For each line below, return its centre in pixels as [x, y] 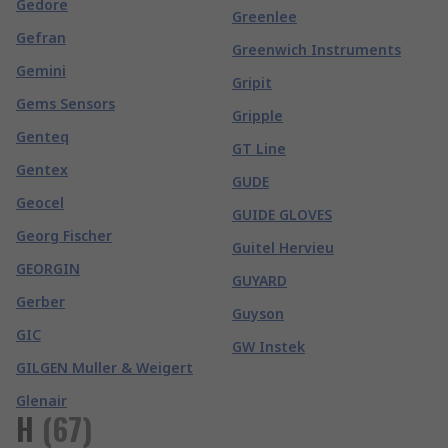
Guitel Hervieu [283, 247]
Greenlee [264, 16]
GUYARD [259, 280]
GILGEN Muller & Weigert [104, 367]
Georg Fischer [64, 235]
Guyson [258, 313]
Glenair [41, 400]
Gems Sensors [65, 103]
